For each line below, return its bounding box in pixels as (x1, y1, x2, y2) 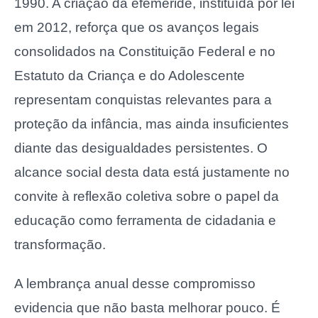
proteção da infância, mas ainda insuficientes (14, 116, 289, 132)
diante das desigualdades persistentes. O (14, 141, 268, 156)
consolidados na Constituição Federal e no (14, 44, 275, 60)
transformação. (14, 237, 106, 253)
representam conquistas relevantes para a (14, 92, 272, 108)
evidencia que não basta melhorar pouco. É (14, 300, 280, 315)
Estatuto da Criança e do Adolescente (14, 68, 245, 84)
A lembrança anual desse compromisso (14, 275, 256, 291)
